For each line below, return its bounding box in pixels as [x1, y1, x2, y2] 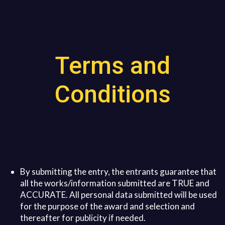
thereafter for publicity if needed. [20, 212, 146, 223]
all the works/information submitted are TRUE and [20, 178, 209, 189]
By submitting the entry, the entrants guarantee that [20, 166, 216, 177]
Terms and [55, 51, 170, 80]
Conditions [54, 80, 171, 109]
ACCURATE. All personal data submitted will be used [20, 189, 217, 200]
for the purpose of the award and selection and [20, 201, 195, 212]
